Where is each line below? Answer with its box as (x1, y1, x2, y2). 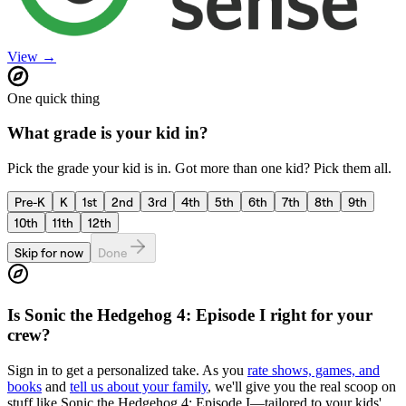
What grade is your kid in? (7, 123, 208, 143)
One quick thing (7, 90, 100, 106)
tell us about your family (70, 378, 208, 394)
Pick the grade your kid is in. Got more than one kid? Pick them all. (7, 160, 391, 177)
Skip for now (14, 245, 83, 261)
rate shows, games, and (247, 362, 380, 378)
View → (7, 48, 56, 64)
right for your (266, 304, 372, 324)
